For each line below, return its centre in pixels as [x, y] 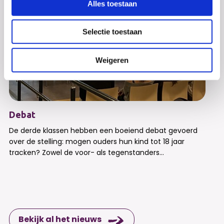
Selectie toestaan [112, 31]
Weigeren [112, 60]
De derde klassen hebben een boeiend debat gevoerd [103, 130]
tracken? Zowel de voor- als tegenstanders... [86, 152]
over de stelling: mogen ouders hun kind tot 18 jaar [96, 141]
